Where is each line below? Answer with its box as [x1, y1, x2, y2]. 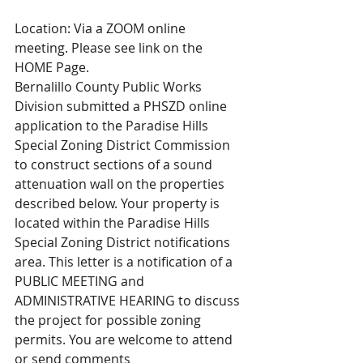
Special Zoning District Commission [15, 136, 233, 154]
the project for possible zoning [15, 311, 204, 329]
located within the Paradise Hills [15, 214, 213, 232]
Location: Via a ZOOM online [15, 19, 189, 37]
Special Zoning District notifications [15, 233, 233, 251]
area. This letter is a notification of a [15, 253, 236, 271]
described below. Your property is [15, 194, 223, 212]
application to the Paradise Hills [15, 117, 211, 135]
